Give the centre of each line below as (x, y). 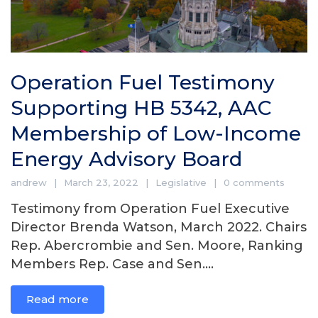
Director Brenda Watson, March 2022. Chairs (159, 227)
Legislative (181, 182)
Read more (57, 299)
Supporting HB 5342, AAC (141, 108)
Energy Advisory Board (126, 159)
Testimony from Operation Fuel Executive (150, 208)
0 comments (254, 182)
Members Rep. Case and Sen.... (112, 264)
